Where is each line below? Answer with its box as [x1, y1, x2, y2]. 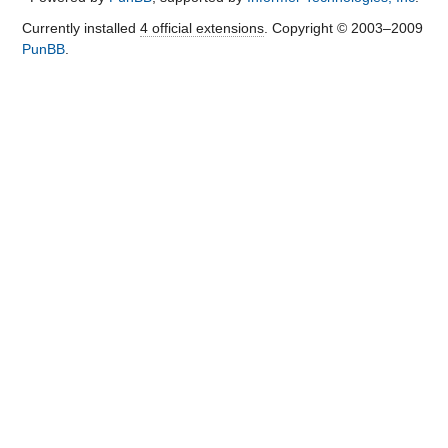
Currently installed [21, 19, 140, 36]
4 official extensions [139, 19, 264, 36]
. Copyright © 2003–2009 [263, 19, 423, 36]
